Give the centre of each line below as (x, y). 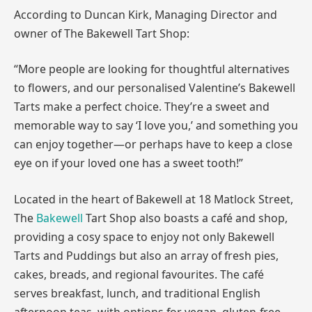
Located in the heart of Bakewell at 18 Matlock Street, (154, 199)
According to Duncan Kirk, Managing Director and (146, 14)
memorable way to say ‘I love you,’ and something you (156, 126)
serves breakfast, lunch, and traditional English (137, 293)
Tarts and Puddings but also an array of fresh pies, (146, 255)
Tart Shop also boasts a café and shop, (187, 218)
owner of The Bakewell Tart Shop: (102, 33)
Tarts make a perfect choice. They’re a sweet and (142, 107)
